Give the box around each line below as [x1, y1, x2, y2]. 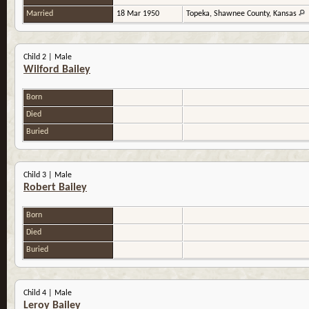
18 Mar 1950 [117, 10, 161, 19]
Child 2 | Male [23, 53, 72, 62]
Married [26, 10, 55, 19]
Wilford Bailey [23, 64, 90, 76]
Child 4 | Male [23, 289, 72, 298]
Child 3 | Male [23, 171, 72, 180]
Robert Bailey [23, 182, 87, 194]
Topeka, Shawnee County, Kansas [186, 10, 299, 19]
